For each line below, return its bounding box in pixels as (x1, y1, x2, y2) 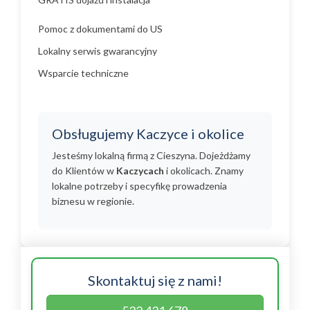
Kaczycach (116, 165, 164, 176)
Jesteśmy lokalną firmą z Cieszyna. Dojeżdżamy (52, 149, 250, 161)
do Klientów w (52, 165, 116, 176)
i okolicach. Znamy (164, 165, 244, 176)
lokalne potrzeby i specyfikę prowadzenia (52, 180, 227, 192)
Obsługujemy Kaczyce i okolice (52, 125, 244, 142)
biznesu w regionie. (52, 195, 134, 207)
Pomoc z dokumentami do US (38, 23, 163, 35)
